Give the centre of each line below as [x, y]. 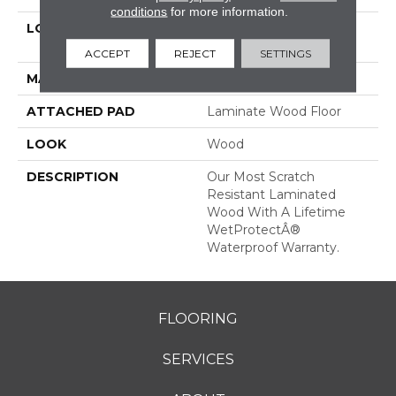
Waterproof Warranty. [273, 247]
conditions [139, 11]
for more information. [228, 11]
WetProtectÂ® [254, 229]
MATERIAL [61, 78]
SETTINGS [285, 53]
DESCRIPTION [72, 176]
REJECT [194, 53]
